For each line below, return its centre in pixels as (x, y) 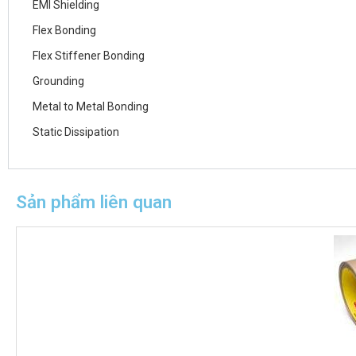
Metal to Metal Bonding (91, 106)
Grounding (58, 81)
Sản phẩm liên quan (94, 202)
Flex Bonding (64, 30)
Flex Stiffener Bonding (89, 56)
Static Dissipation (76, 132)
